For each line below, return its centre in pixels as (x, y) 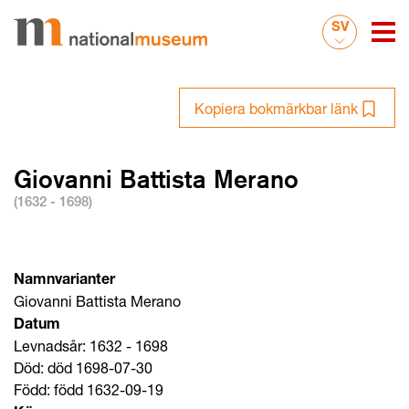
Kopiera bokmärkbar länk (276, 108)
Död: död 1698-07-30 (83, 367)
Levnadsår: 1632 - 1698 (91, 346)
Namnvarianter (64, 281)
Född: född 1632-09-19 (89, 389)
